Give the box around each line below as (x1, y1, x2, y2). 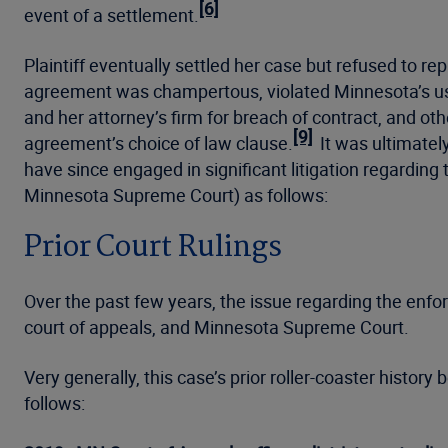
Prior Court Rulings (24, 224, 282, 272)
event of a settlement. (24, 3, 199, 27)
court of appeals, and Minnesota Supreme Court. (24, 315, 409, 339)
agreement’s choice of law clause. (24, 131, 293, 155)
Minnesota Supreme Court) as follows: (24, 183, 328, 207)
